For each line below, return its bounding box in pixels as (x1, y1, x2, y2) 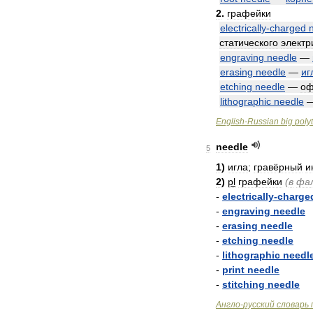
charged (270, 22, 306, 34)
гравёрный (254, 161, 303, 173)
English (216, 117, 245, 126)
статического (219, 37, 278, 48)
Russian (247, 117, 279, 126)
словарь (277, 300, 309, 310)
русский (243, 300, 275, 310)
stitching (222, 279, 265, 290)
